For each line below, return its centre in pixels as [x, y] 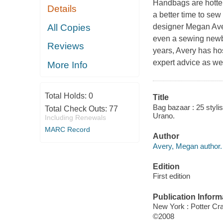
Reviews [66, 46]
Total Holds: [66, 96]
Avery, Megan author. [187, 146]
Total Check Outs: [77, 109]
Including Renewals [75, 118]
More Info [68, 65]
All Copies [69, 27]
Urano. [164, 115]
